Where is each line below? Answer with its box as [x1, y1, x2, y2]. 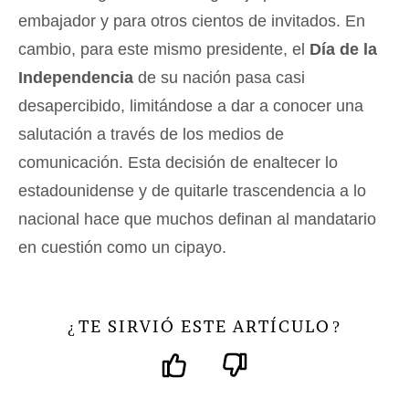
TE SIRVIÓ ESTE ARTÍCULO [79, 316, 330, 337]
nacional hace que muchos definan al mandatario [18, 210, 376, 228]
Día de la [309, 40, 377, 58]
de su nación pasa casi [133, 68, 305, 87]
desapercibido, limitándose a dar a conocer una [18, 97, 363, 115]
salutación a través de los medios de [18, 125, 284, 143]
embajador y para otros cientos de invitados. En [18, 12, 365, 30]
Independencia [18, 68, 133, 87]
